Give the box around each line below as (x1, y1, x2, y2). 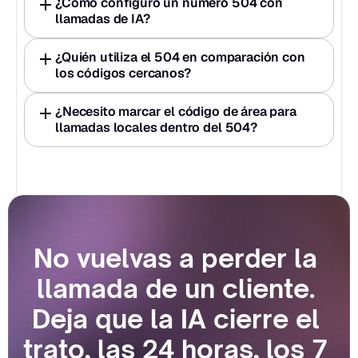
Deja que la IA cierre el (31, 302, 320, 335)
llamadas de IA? (55, 10, 150, 27)
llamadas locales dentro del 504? (55, 118, 257, 136)
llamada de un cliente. (36, 272, 315, 304)
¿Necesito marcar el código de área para (55, 102, 296, 120)
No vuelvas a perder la (34, 241, 317, 274)
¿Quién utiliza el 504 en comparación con (55, 48, 305, 66)
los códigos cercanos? (55, 64, 191, 82)
